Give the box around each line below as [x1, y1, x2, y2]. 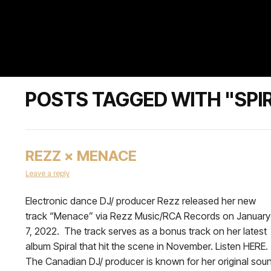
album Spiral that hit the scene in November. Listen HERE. [25, 240, 268, 252]
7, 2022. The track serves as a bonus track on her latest [25, 225, 267, 237]
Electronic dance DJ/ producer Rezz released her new [25, 195, 256, 207]
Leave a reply [25, 169, 70, 178]
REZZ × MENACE [25, 147, 137, 165]
